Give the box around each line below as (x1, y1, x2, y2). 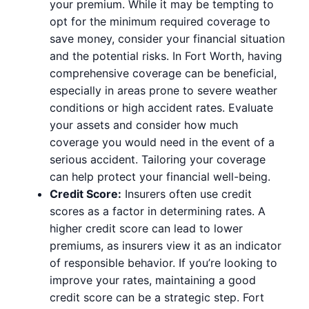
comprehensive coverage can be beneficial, (50, 66, 277, 80)
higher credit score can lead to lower (50, 221, 243, 235)
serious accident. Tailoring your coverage (50, 152, 266, 166)
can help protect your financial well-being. (50, 169, 270, 183)
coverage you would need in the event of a (50, 134, 275, 149)
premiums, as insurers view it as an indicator (50, 238, 281, 252)
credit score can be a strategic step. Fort (50, 290, 264, 304)
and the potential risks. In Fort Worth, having (50, 48, 282, 63)
